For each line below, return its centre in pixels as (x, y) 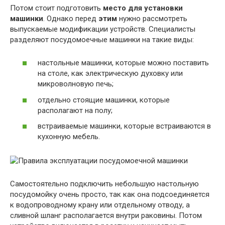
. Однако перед (71, 18)
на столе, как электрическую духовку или (110, 74)
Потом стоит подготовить (57, 8)
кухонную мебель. (69, 137)
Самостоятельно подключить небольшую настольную (104, 184)
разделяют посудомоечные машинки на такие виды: (102, 39)
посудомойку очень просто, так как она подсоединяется (110, 195)
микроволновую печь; (76, 84)
